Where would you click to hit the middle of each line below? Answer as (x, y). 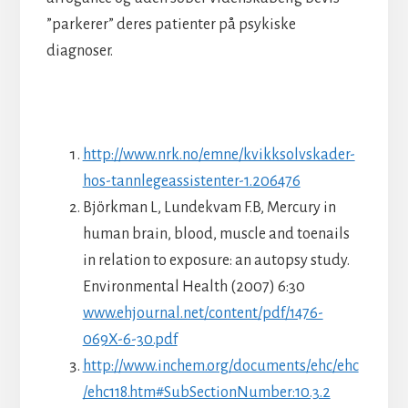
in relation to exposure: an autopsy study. (216, 260)
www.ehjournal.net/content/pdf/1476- (203, 313)
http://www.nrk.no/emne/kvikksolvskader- (219, 154)
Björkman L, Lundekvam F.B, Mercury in (209, 207)
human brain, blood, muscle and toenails (216, 234)
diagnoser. (79, 51)
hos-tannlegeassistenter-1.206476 (191, 181)
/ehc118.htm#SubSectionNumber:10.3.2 (206, 392)
